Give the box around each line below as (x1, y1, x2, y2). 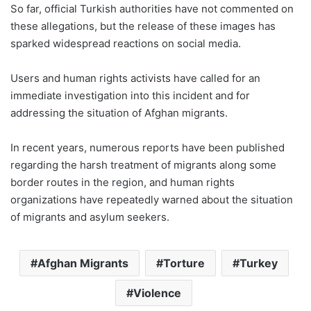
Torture (162, 255, 205, 270)
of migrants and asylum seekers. (10, 210, 169, 224)
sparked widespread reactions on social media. (10, 36, 241, 50)
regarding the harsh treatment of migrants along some (10, 158, 276, 171)
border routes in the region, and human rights (10, 175, 235, 189)
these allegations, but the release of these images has (10, 19, 276, 33)
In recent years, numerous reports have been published (10, 140, 285, 154)
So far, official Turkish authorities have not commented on (10, 1, 294, 15)
